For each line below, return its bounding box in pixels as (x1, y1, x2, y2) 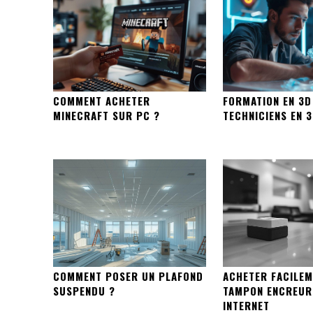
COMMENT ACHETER (53, 93, 150, 109)
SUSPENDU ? (53, 282, 115, 298)
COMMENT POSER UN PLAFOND (53, 268, 203, 284)
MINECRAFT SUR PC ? (53, 108, 160, 124)
